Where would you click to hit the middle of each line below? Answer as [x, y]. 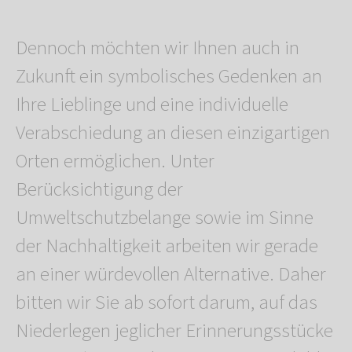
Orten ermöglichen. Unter [115, 161]
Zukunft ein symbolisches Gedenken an [169, 77]
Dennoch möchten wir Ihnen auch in [158, 48]
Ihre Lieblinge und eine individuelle [152, 105]
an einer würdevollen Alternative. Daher [171, 275]
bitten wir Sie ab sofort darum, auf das [167, 303]
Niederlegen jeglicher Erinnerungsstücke [174, 331]
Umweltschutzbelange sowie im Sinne [165, 218]
